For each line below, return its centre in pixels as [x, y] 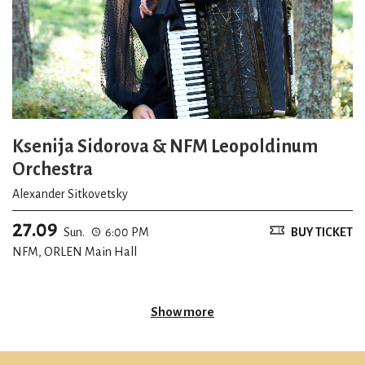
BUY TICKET [322, 232]
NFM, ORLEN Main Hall [75, 251]
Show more [182, 312]
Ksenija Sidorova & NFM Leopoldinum [165, 146]
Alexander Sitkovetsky [70, 193]
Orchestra [53, 169]
